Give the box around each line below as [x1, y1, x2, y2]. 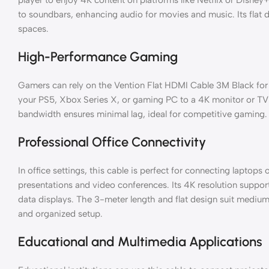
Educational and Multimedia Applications [18, 233, 262, 250]
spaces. [18, 23, 49, 34]
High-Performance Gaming [18, 48, 178, 65]
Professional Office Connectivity [18, 133, 206, 150]
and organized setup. [18, 208, 103, 219]
